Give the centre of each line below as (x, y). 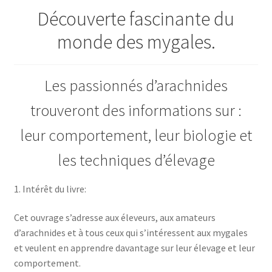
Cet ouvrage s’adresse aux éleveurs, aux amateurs (114, 218)
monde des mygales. (136, 42)
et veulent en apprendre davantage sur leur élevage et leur (134, 248)
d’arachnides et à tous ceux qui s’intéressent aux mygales (131, 233)
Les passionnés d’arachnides (136, 85)
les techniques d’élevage (136, 160)
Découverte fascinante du (136, 19)
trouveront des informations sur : (136, 110)
